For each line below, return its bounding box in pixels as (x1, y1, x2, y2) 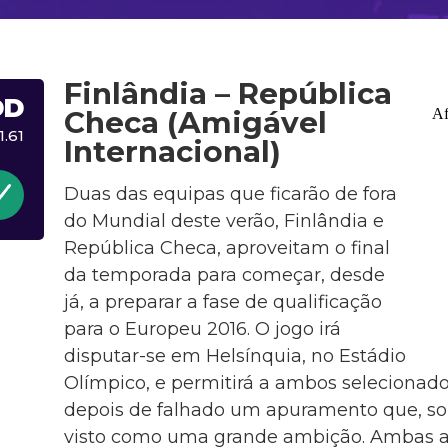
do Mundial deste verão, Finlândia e (63, 209, 384, 232)
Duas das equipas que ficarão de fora (63, 182, 397, 205)
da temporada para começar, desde (63, 263, 385, 286)
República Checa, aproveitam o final (63, 236, 390, 259)
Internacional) (63, 134, 281, 169)
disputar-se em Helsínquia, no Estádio (63, 344, 406, 367)
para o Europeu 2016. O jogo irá (63, 317, 341, 340)
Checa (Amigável (63, 105, 327, 140)
